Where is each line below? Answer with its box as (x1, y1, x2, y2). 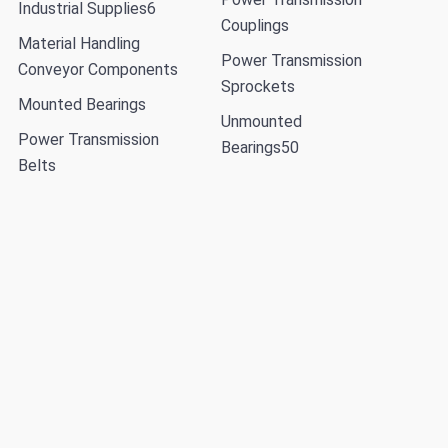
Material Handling (18, 34, 140, 54)
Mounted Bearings (18, 95, 146, 115)
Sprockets (220, 77, 295, 97)
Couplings (220, 16, 289, 36)
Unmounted (220, 112, 302, 132)
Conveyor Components (18, 60, 178, 80)
